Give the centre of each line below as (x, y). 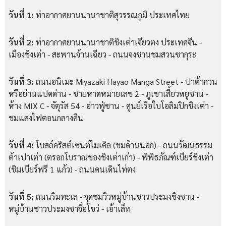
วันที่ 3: (21, 81)
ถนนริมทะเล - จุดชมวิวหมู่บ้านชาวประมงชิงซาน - (117, 196)
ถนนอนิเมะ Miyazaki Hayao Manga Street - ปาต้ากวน (126, 81)
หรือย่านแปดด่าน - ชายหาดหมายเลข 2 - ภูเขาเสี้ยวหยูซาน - (108, 93)
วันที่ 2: (21, 42)
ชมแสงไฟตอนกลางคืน (46, 118)
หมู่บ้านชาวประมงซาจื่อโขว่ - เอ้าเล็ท (70, 208)
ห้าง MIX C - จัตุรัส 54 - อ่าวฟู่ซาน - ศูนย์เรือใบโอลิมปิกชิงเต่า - (111, 105)
